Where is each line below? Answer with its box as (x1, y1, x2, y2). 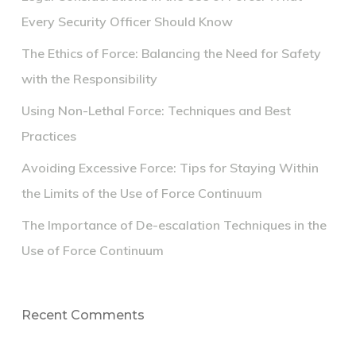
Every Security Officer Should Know (21, 13, 233, 29)
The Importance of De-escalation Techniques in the (21, 216, 327, 233)
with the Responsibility (21, 70, 157, 87)
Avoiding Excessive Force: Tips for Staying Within (21, 159, 319, 176)
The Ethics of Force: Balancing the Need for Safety (21, 44, 321, 61)
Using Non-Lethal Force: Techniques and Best (21, 102, 291, 118)
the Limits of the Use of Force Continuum (21, 184, 262, 201)
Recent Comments (21, 307, 145, 323)
